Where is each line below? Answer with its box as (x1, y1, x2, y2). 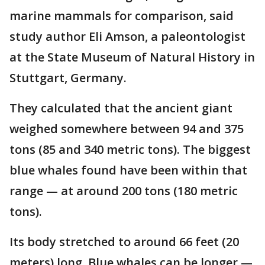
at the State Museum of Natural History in (9, 49, 255, 66)
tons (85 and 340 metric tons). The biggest (9, 141, 251, 158)
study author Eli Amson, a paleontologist (9, 28, 245, 45)
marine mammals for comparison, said (9, 8, 234, 24)
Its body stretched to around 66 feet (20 (9, 234, 239, 250)
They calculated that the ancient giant (9, 100, 232, 117)
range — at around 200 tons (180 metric (9, 183, 238, 199)
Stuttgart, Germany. (9, 70, 127, 86)
